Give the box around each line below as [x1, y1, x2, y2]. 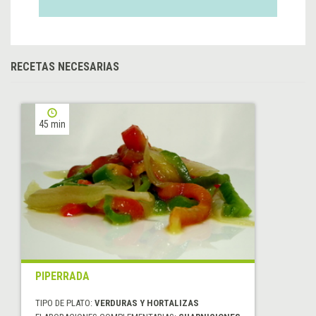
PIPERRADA [35, 269, 90, 284]
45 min [39, 119, 66, 130]
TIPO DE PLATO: [35, 298, 95, 309]
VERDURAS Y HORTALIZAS [95, 298, 199, 309]
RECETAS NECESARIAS [11, 60, 119, 74]
